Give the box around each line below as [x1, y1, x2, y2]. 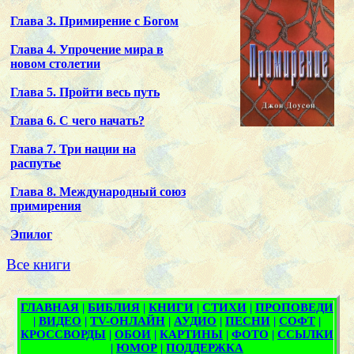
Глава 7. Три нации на [10, 141, 136, 156]
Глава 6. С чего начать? [10, 113, 145, 127]
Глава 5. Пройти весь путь [10, 85, 160, 99]
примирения [10, 198, 81, 213]
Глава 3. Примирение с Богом [10, 13, 179, 28]
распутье [10, 156, 61, 170]
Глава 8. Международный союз [10, 184, 186, 198]
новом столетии [10, 56, 100, 70]
